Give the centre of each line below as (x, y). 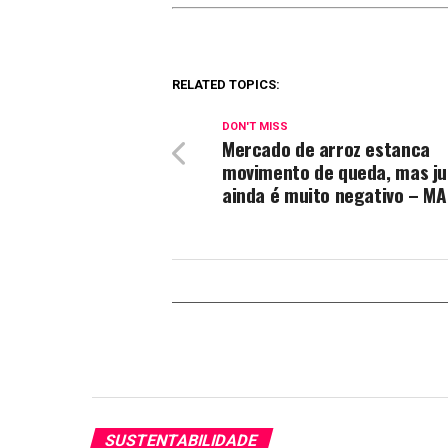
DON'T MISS (255, 126)
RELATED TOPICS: (226, 84)
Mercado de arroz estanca (326, 148)
